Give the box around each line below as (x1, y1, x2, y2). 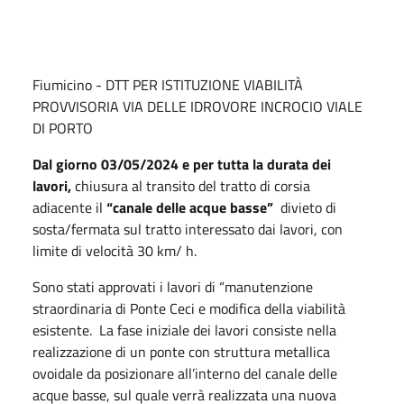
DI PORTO (32, 117, 93, 139)
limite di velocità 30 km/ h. (32, 240, 197, 262)
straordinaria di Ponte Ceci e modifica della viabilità (32, 298, 345, 319)
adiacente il (32, 197, 106, 218)
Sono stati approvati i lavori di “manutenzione (32, 276, 313, 298)
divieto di (277, 197, 336, 218)
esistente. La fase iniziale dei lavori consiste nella (32, 319, 336, 341)
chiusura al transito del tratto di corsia (71, 175, 310, 197)
